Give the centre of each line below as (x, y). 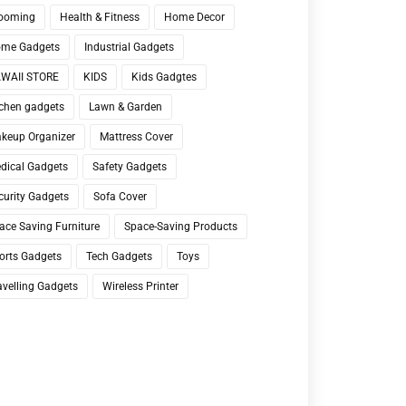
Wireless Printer (140, 286)
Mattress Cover (136, 137)
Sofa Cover (120, 197)
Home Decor (194, 17)
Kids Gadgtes (164, 77)
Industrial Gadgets (129, 47)
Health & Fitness (100, 17)
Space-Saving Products (181, 227)
